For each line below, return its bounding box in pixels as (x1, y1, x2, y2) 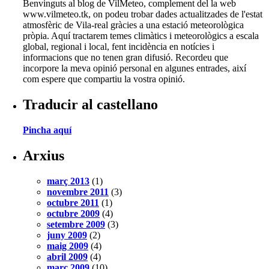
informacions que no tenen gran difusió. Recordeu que (23, 52, 228, 63)
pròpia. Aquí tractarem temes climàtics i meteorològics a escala (23, 31, 259, 41)
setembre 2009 (47, 219, 105, 229)
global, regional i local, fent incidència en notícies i (23, 41, 214, 52)
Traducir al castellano (23, 97, 158, 113)
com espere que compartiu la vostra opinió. (23, 74, 185, 85)
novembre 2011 (47, 186, 109, 197)
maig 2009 (47, 240, 88, 251)
